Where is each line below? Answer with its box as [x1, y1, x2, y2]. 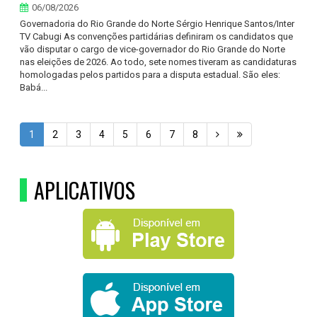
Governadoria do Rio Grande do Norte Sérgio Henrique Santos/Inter [20, 18, 295, 29]
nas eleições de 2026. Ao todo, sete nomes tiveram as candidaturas [20, 57, 297, 67]
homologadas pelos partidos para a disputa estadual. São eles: [20, 69, 281, 80]
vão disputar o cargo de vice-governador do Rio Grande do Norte [20, 44, 286, 54]
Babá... [20, 82, 48, 93]
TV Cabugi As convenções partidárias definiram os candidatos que [20, 31, 294, 42]
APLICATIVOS [34, 174, 136, 206]
